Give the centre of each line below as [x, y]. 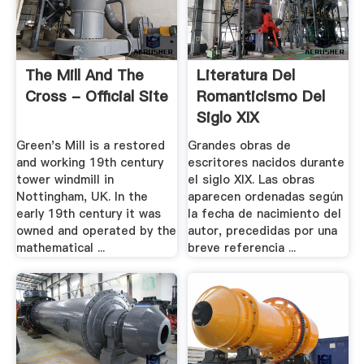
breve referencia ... [242, 248]
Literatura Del [246, 75]
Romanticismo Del [261, 96]
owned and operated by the [96, 231]
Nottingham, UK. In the [82, 197]
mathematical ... [60, 248]
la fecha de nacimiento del [265, 214]
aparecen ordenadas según [266, 197]
